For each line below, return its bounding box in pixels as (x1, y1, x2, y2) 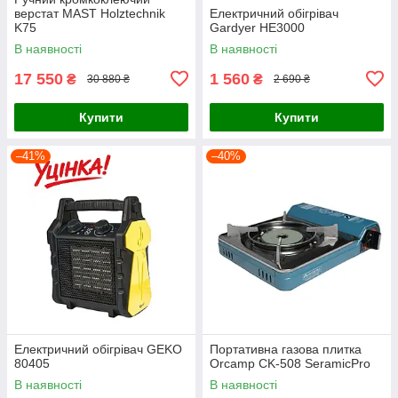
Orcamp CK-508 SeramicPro (210, 355, 370, 370)
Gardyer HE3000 (210, 20, 305, 35)
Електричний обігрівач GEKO (14, 341, 182, 356)
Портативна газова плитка (210, 341, 362, 356)
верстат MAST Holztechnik (14, 5, 165, 20)
